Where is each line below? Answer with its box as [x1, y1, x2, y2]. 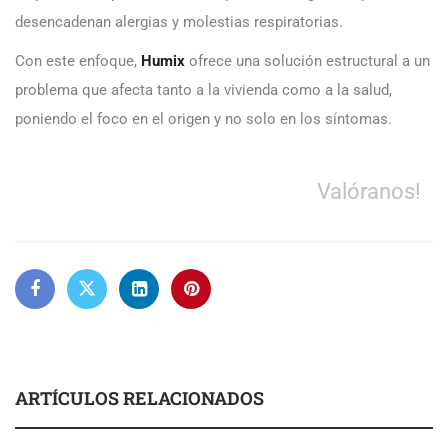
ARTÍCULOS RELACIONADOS [15, 386, 264, 411]
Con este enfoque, [15, 52, 141, 71]
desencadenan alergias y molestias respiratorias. [15, 13, 343, 32]
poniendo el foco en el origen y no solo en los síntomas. [15, 110, 392, 129]
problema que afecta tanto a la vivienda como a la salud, [15, 81, 392, 100]
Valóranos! [317, 178, 421, 205]
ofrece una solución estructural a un [185, 52, 430, 71]
